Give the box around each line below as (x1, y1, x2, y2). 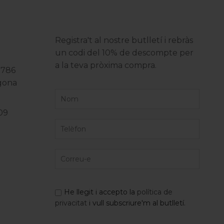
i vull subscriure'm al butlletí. (87, 198, 186, 207)
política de (137, 187, 173, 196)
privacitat (55, 198, 87, 207)
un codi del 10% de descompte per (55, 48, 194, 57)
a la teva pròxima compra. (55, 60, 157, 70)
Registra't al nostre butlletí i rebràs (55, 35, 193, 45)
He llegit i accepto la (64, 187, 137, 196)
